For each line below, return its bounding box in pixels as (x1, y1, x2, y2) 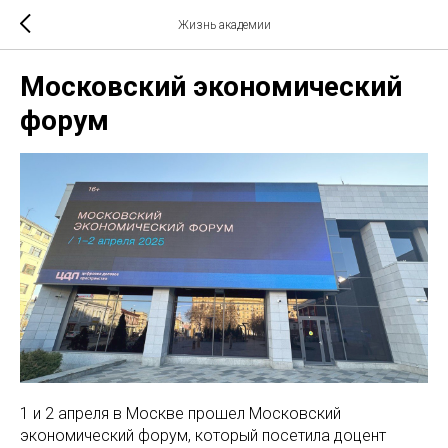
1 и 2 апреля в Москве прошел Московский (20, 403, 341, 423)
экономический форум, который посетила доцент (20, 425, 386, 445)
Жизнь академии (177, 18, 271, 32)
